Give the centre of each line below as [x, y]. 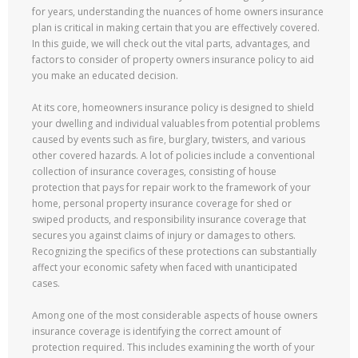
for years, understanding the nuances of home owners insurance [178, 12]
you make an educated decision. [105, 76]
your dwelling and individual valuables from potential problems [176, 123]
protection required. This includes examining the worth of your [173, 347]
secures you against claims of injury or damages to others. [164, 235]
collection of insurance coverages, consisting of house [154, 171]
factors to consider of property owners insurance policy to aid [173, 60]
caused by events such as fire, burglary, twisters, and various [169, 139]
